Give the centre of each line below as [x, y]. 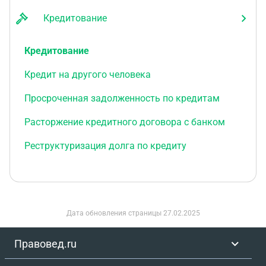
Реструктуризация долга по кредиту [105, 146]
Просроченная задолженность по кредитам [122, 98]
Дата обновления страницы [115, 213]
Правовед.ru [45, 244]
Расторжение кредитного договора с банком [125, 122]
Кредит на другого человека [88, 75]
